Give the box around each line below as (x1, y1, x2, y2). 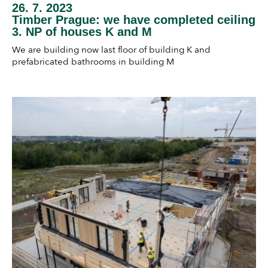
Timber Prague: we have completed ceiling (12, 13, 255, 26)
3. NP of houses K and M (12, 25, 152, 38)
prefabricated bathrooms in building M (12, 56, 174, 67)
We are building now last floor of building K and (12, 44, 211, 55)
